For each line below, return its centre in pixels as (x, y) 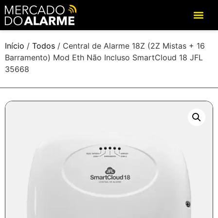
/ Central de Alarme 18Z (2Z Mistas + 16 (130, 46)
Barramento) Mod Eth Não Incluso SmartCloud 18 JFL (104, 57)
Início (15, 46)
